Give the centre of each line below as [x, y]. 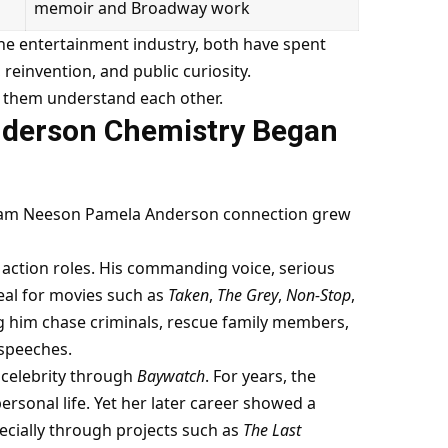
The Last [271, 429]
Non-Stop [318, 294]
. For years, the [260, 375]
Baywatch [170, 375]
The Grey [247, 294]
